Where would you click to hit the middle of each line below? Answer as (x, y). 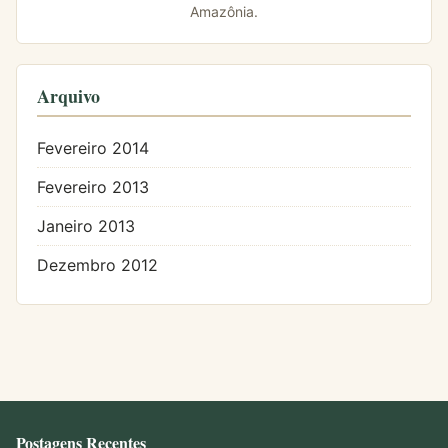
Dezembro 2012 (97, 265)
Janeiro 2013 (86, 226)
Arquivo (68, 96)
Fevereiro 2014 (93, 148)
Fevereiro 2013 (93, 187)
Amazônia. (224, 12)
